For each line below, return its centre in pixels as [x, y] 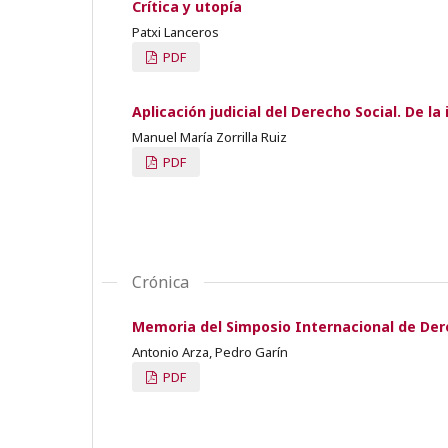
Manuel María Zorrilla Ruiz [209, 136]
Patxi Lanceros [175, 31]
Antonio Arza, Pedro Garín [210, 351]
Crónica [160, 281]
